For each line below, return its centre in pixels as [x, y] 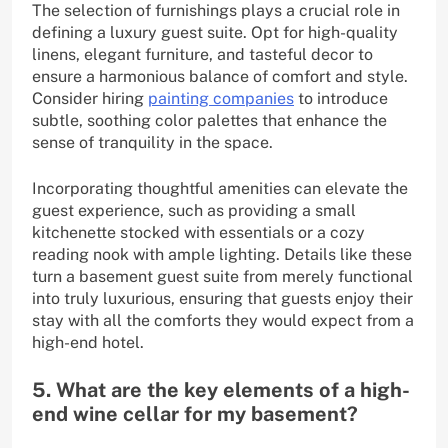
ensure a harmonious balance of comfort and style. [220, 77]
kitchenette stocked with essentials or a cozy [198, 233]
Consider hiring [90, 99]
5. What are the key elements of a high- [221, 390]
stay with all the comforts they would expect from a [223, 321]
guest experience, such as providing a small [194, 211]
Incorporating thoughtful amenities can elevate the [220, 189]
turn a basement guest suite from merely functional [222, 277]
